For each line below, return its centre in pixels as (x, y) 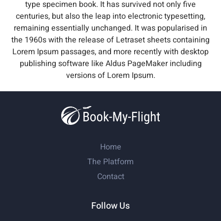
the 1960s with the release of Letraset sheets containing (110, 40)
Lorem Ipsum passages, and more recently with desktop (110, 52)
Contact (110, 177)
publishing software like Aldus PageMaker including (110, 64)
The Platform (110, 162)
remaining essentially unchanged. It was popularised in (110, 28)
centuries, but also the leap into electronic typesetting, (110, 16)
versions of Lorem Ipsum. (110, 75)
